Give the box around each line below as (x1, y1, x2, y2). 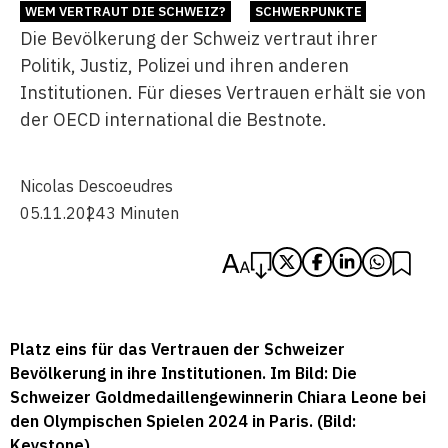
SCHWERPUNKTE (254, 3, 362, 20)
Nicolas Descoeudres (20, 176, 173, 196)
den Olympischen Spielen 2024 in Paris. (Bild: (10, 411, 356, 431)
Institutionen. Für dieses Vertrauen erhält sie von (20, 81, 426, 104)
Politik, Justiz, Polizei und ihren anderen (20, 54, 349, 77)
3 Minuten (106, 203, 179, 223)
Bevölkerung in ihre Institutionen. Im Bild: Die (10, 363, 357, 383)
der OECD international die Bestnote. (20, 108, 327, 131)
